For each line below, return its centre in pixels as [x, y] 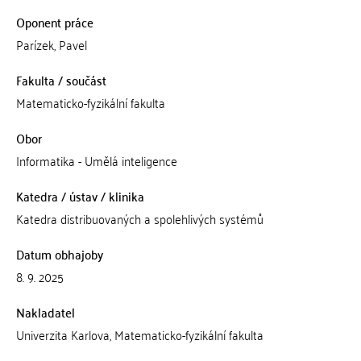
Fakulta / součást [61, 80]
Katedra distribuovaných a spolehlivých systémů [139, 218]
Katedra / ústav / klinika [80, 196]
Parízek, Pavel [51, 44]
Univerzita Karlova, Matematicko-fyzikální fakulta [139, 334]
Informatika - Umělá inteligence [96, 160]
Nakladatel [45, 312]
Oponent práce [54, 22]
